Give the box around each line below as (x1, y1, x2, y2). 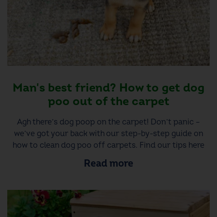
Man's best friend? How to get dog (13, 80, 204, 95)
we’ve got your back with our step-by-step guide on (14, 128, 203, 139)
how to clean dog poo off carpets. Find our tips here (13, 140, 204, 150)
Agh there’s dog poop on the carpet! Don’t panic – (17, 117, 200, 127)
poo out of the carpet (47, 94, 170, 108)
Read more (84, 157, 133, 170)
